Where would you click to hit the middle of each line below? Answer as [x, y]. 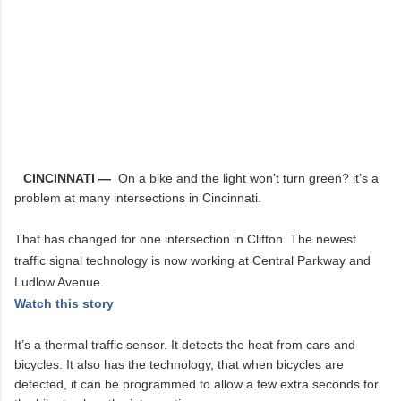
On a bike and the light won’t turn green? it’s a [248, 179]
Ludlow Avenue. [59, 282]
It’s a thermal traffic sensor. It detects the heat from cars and [185, 344]
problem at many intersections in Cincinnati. [138, 198]
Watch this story [64, 303]
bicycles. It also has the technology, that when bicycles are [179, 364]
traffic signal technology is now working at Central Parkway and [192, 260]
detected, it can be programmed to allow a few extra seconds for [196, 384]
